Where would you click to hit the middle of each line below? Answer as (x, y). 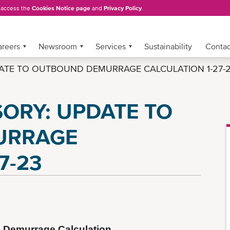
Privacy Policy (123, 8)
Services (111, 46)
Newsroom (58, 46)
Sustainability (168, 46)
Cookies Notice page (61, 8)
